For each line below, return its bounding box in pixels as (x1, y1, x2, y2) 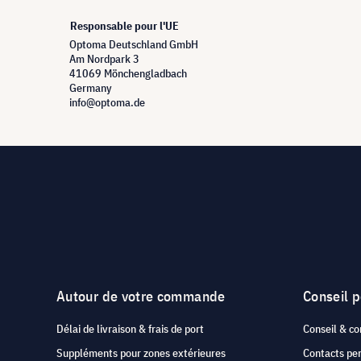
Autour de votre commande (56, 287, 226, 305)
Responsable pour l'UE (70, 19, 179, 33)
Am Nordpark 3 (69, 52, 139, 66)
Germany (69, 81, 112, 95)
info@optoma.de (69, 95, 145, 110)
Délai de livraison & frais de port (56, 322, 204, 336)
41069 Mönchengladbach (69, 66, 187, 81)
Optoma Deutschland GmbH (69, 37, 198, 52)
